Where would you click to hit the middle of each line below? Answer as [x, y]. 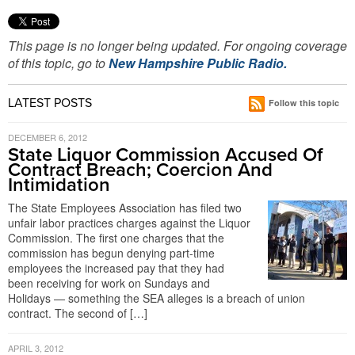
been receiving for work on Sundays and [109, 283]
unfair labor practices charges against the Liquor [129, 223]
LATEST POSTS [50, 103]
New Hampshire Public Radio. [198, 63]
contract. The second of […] [78, 313]
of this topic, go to [58, 63]
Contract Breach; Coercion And [140, 170]
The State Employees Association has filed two [125, 208]
